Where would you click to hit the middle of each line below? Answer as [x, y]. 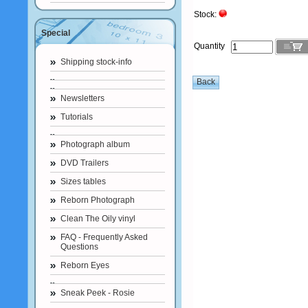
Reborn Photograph [98, 200]
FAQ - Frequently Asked [104, 237]
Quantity [212, 46]
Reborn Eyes [85, 265]
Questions [79, 247]
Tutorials [77, 117]
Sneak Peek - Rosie [98, 293]
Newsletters [82, 98]
